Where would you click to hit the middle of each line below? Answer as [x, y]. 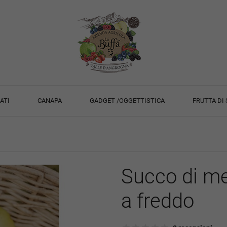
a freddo [158, 201]
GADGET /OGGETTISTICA [127, 101]
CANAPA [50, 101]
